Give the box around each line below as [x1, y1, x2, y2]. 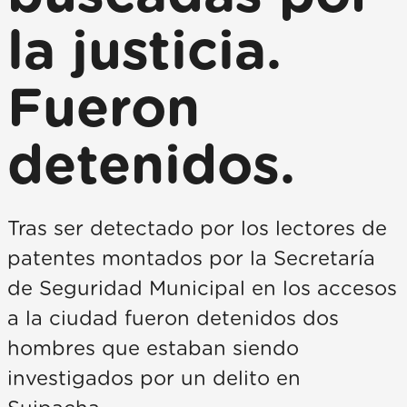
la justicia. [7, 25, 282, 80]
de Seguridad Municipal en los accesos [7, 279, 397, 299]
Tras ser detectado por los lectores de [7, 219, 387, 239]
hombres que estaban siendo [7, 339, 299, 359]
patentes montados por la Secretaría [7, 249, 375, 269]
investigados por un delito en [7, 369, 301, 389]
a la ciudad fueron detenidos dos [7, 309, 339, 329]
